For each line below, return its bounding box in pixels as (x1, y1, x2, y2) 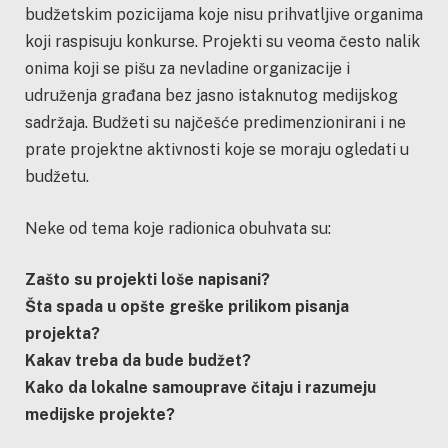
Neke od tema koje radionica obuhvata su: (25, 218, 335, 238)
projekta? (25, 324, 100, 344)
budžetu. (25, 167, 93, 187)
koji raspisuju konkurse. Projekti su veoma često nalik (25, 32, 420, 52)
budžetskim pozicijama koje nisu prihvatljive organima (25, 5, 423, 25)
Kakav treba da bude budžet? (25, 351, 251, 371)
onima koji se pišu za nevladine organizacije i (25, 59, 350, 79)
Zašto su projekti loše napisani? (25, 270, 270, 290)
